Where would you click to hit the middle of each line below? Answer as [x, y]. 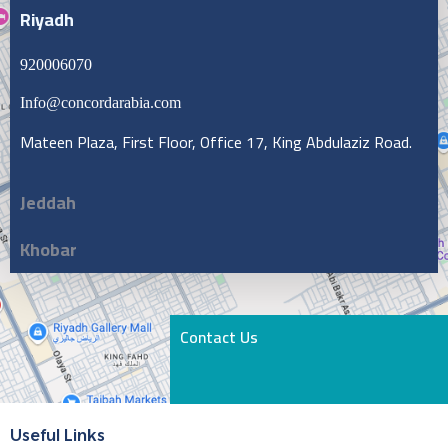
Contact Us [219, 337]
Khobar [48, 250]
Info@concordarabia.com [100, 103]
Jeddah [48, 203]
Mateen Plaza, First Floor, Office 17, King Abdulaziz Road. [216, 141]
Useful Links [57, 436]
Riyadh [47, 20]
